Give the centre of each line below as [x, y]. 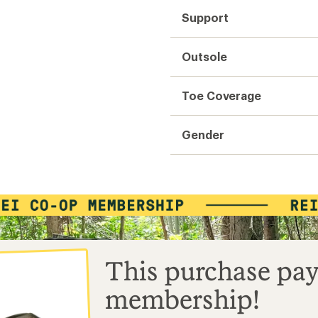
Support [205, 17]
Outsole [204, 56]
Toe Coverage [222, 95]
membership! [182, 299]
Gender [203, 135]
